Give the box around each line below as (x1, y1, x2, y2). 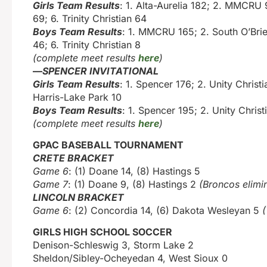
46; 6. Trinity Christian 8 (33, 38, 141, 51)
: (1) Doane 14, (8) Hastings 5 (69, 165, 200, 178)
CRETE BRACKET (33, 152, 114, 164)
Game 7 (33, 178, 68, 191)
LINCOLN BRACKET (33, 191, 124, 204)
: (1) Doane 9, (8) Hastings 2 (68, 178, 196, 191)
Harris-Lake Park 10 (33, 91, 122, 103)
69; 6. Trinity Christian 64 (33, 12, 147, 24)
